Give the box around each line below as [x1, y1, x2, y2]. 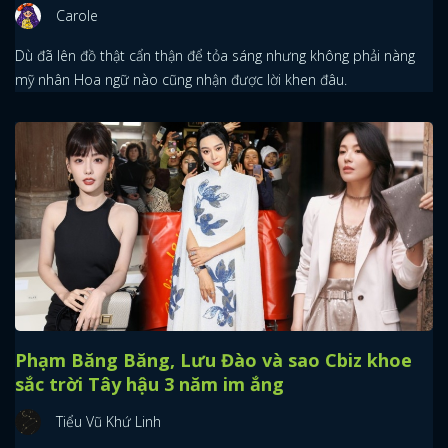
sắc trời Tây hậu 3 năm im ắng [15, 372, 284, 396]
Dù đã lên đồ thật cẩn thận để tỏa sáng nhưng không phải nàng [15, 46, 415, 65]
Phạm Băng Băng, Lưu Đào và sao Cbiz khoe [15, 348, 412, 372]
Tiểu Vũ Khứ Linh [56, 412, 161, 431]
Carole [56, 6, 98, 25]
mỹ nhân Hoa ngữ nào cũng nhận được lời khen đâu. [15, 70, 347, 89]
